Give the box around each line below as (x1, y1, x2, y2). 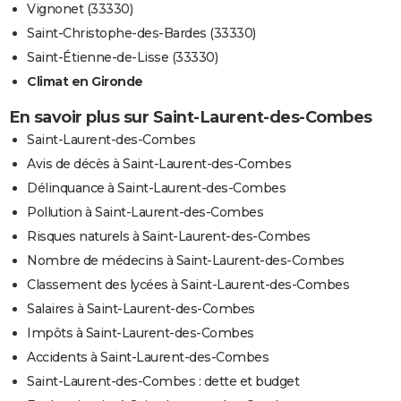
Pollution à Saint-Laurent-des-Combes (27, 203, 263, 220)
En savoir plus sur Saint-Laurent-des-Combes (9, 107, 372, 127)
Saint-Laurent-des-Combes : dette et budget (27, 372, 299, 389)
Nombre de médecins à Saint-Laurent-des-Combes (27, 252, 345, 269)
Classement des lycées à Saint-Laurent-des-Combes (27, 276, 349, 293)
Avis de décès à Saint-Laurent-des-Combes (27, 155, 291, 172)
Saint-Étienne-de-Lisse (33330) (27, 48, 218, 65)
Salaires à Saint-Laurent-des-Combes (27, 300, 255, 317)
